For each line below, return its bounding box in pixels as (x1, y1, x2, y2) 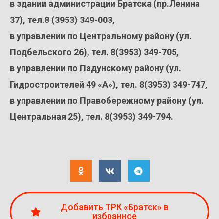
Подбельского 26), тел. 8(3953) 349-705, (10, 47, 179, 58)
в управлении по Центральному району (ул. (10, 31, 192, 42)
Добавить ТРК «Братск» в (60, 201, 169, 212)
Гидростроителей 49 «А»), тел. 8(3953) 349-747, (10, 79, 208, 90)
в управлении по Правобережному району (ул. (10, 95, 204, 106)
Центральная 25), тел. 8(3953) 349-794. (10, 111, 173, 122)
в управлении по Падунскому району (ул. (10, 63, 181, 74)
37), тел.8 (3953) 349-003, (10, 15, 115, 25)
